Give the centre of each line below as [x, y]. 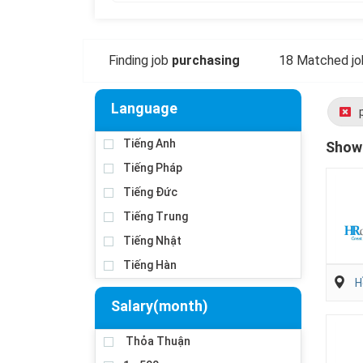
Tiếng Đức [150, 192]
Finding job [139, 60]
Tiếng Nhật [152, 241]
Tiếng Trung [156, 216]
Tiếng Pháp [153, 168]
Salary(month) [160, 306]
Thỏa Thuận [157, 341]
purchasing [206, 60]
